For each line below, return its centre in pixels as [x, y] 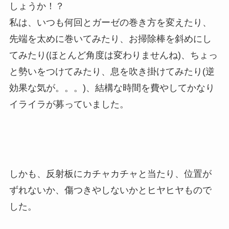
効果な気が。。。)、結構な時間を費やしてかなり [112, 88]
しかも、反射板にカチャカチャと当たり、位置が [110, 174]
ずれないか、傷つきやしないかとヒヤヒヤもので [110, 190]
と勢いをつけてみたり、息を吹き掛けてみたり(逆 [112, 71]
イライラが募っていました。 [69, 104]
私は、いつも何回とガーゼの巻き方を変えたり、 [110, 22]
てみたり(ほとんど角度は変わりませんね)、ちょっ [113, 55]
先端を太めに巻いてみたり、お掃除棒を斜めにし [110, 39]
